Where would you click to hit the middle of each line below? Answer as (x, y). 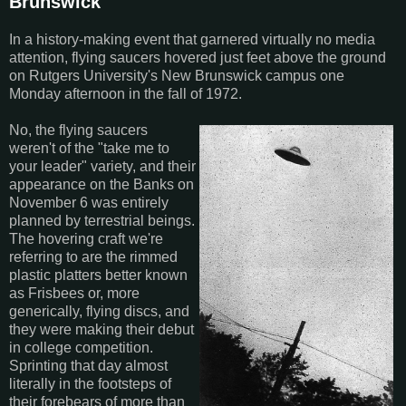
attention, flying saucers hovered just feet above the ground (198, 58)
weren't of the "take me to (89, 149)
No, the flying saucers (78, 130)
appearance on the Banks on (101, 185)
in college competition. (81, 348)
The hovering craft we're (86, 239)
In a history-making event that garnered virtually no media (192, 40)
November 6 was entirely (89, 203)
